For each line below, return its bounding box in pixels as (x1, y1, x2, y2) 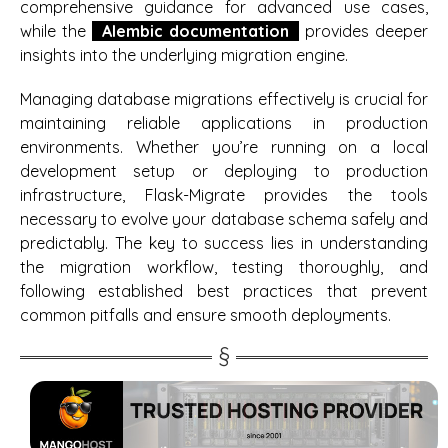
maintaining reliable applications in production (20, 113, 428, 134)
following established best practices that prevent (20, 281, 428, 302)
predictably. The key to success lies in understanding (20, 233, 428, 254)
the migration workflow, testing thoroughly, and (20, 257, 428, 278)
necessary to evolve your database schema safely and (20, 209, 428, 230)
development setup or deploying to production (20, 161, 428, 182)
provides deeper (299, 21, 428, 42)
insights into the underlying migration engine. (20, 45, 348, 66)
